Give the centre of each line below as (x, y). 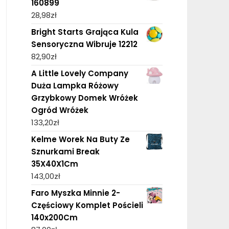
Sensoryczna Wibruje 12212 (84, 44)
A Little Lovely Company (79, 73)
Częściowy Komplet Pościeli (87, 205)
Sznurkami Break (65, 151)
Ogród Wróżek (60, 110)
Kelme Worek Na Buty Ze (80, 139)
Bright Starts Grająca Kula (85, 32)
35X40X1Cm (54, 164)
